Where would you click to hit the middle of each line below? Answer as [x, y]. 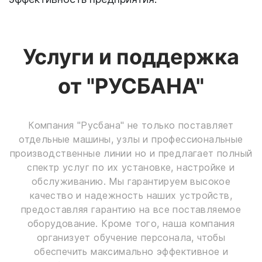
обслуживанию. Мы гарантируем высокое [131, 182]
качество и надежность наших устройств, [131, 196]
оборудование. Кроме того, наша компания [131, 224]
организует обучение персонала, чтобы [131, 238]
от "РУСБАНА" [131, 86]
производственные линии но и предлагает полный [131, 154]
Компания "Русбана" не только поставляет [131, 125]
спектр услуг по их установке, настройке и [131, 168]
